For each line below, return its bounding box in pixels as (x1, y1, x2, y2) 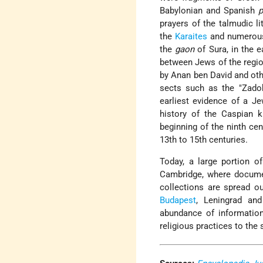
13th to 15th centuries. (160, 134, 248, 146)
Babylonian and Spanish (160, 5, 259, 16)
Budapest (160, 195, 197, 206)
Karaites (174, 31, 207, 42)
